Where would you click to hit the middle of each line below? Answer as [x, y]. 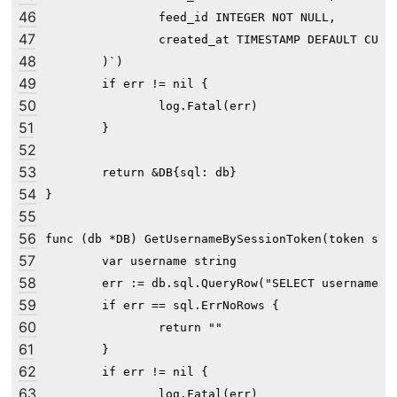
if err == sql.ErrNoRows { [74, 306]
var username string [74, 261]
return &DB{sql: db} [74, 173]
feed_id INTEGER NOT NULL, [191, 18]
